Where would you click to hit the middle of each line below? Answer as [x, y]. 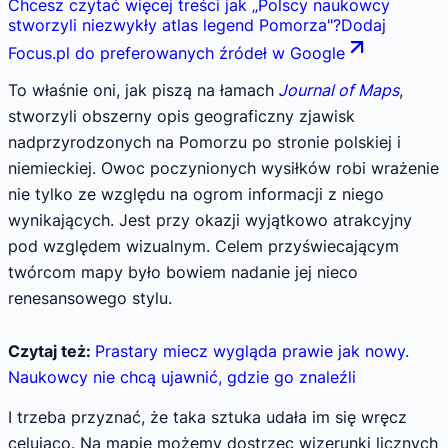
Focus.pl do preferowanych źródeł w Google [176, 53]
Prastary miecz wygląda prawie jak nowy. [252, 351]
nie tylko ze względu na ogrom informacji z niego [196, 193]
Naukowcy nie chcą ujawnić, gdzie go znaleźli [182, 377]
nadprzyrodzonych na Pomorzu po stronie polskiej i [204, 141]
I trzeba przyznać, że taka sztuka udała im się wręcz [207, 416]
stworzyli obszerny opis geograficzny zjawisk [181, 115]
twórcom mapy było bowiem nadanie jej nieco [183, 271]
